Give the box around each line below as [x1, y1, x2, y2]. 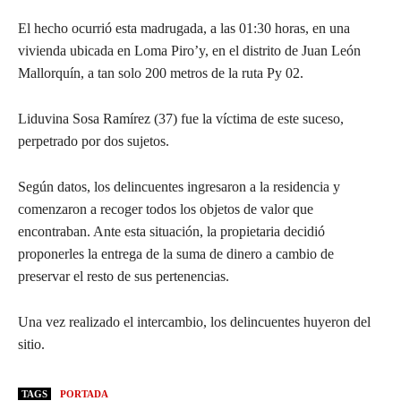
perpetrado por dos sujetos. [18, 132, 169, 149]
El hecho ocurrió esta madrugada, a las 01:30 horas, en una [18, 20, 350, 36]
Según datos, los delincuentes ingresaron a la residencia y [18, 178, 340, 194]
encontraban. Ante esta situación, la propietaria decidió [18, 223, 325, 239]
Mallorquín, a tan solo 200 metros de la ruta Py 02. [18, 64, 303, 81]
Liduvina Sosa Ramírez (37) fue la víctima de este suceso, [18, 110, 344, 126]
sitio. [18, 336, 45, 352]
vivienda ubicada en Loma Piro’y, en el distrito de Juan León [18, 42, 361, 58]
